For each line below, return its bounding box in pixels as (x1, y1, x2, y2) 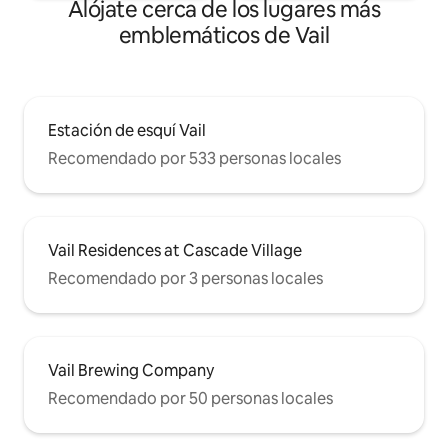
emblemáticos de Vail (118, 21, 330, 51)
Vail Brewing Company (48, 360, 214, 382)
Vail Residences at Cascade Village (48, 240, 302, 262)
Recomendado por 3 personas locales (48, 268, 323, 290)
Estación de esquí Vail (48, 120, 206, 142)
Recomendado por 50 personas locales (48, 388, 333, 410)
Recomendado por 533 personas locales (48, 148, 341, 170)
